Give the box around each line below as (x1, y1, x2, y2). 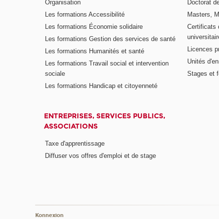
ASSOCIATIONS (44, 122, 98, 131)
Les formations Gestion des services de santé (45, 35, 176, 43)
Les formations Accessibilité (45, 11, 125, 19)
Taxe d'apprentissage (45, 140, 105, 148)
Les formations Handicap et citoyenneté (45, 82, 158, 89)
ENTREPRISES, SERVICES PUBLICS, (44, 111, 166, 120)
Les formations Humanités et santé (45, 47, 145, 55)
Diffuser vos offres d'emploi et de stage (45, 152, 156, 160)
